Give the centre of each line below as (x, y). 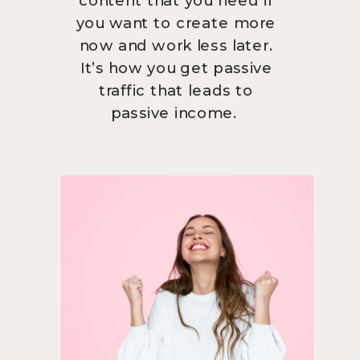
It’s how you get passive (176, 67)
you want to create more (176, 22)
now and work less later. (176, 45)
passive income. (176, 112)
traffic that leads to (176, 90)
